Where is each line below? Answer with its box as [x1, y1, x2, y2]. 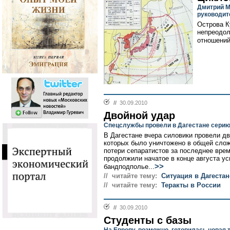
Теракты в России [161, 181, 221, 189]
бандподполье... [104, 163, 155, 170]
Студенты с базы [104, 215, 191, 226]
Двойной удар [104, 110, 175, 121]
